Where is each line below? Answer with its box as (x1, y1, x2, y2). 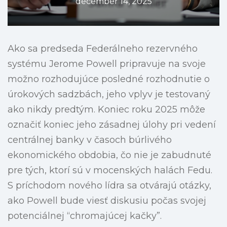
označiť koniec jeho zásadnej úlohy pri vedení (8, 119, 216, 131)
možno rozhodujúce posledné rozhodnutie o (8, 73, 210, 85)
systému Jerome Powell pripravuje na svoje (8, 58, 206, 70)
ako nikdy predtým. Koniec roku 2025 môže (8, 104, 205, 116)
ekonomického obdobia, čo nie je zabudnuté (8, 149, 211, 161)
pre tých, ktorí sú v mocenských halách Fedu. (8, 165, 212, 176)
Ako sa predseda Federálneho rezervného (8, 43, 198, 55)
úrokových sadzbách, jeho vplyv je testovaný (8, 89, 210, 100)
